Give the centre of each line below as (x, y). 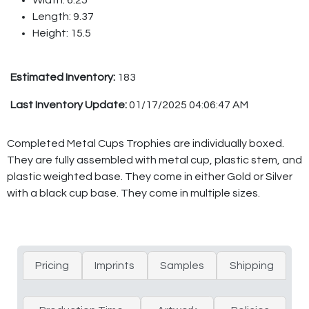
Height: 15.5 (62, 33)
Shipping (251, 265)
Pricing (52, 265)
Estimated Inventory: (64, 77)
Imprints (115, 265)
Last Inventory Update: (70, 104)
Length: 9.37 (63, 16)
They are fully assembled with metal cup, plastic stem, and (154, 160)
